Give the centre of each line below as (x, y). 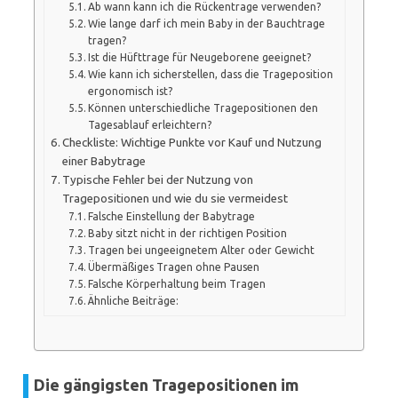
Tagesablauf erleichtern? (150, 124)
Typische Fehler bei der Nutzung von (158, 179)
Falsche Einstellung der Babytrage (172, 216)
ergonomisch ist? (131, 91)
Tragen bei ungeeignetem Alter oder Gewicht (202, 250)
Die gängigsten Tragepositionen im (166, 385)
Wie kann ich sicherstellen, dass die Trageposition (211, 74)
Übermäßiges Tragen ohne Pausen (174, 267)
